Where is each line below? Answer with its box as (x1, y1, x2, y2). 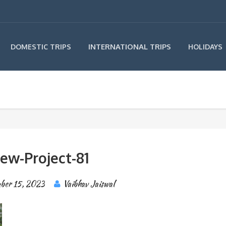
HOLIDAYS (188, 42, 222, 51)
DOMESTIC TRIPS (11, 42, 71, 51)
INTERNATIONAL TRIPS (88, 42, 171, 51)
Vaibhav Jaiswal (63, 178, 115, 190)
